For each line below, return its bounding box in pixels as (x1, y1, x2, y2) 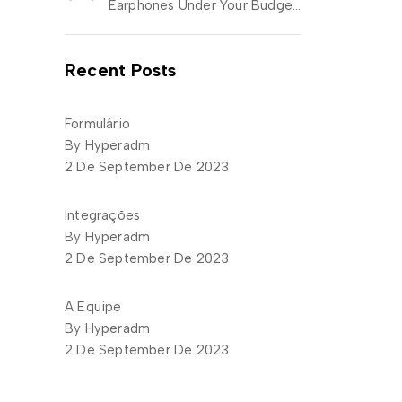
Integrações (65, 206, 141, 223)
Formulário (65, 115, 130, 132)
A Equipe (65, 298, 122, 315)
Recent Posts (65, 58, 177, 81)
